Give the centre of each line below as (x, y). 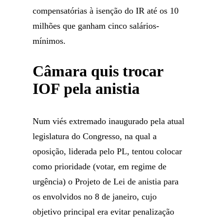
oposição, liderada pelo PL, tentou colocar (108, 151)
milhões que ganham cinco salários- (96, 26)
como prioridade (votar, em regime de (100, 166)
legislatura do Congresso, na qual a (95, 136)
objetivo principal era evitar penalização (104, 212)
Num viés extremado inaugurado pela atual (109, 121)
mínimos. (49, 41)
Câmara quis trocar (98, 71)
